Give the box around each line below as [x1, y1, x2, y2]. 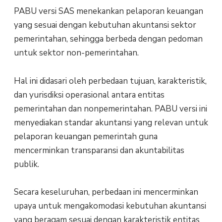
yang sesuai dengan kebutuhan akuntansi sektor [13, 19, 196, 31]
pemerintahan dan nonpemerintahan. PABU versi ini [13, 103, 207, 114]
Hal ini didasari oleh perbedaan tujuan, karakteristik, [13, 75, 207, 87]
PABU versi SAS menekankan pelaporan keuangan [13, 5, 203, 17]
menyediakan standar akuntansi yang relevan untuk [13, 116, 208, 128]
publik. [13, 158, 39, 170]
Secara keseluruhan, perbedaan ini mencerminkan [13, 186, 198, 198]
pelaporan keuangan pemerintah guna [13, 130, 158, 142]
